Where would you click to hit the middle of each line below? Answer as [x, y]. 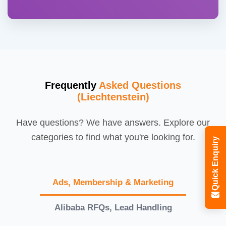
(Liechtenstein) [113, 97]
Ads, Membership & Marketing [113, 182]
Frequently [72, 85]
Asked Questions [140, 85]
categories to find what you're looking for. [113, 137]
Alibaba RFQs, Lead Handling [113, 207]
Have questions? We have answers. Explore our [113, 122]
